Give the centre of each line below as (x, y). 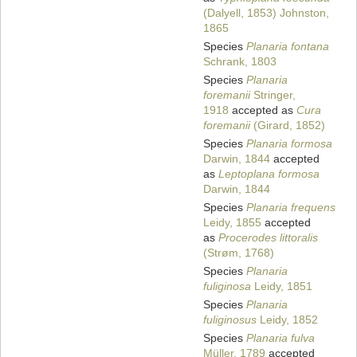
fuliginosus (230, 320)
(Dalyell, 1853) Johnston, (266, 13)
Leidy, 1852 (287, 320)
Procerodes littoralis (268, 238)
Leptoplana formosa (269, 174)
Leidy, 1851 (282, 286)
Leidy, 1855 (232, 223)
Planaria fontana (288, 47)
